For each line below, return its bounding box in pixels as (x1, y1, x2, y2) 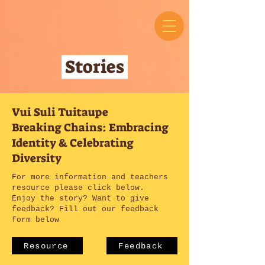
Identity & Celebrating (12, 135, 134, 150)
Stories (62, 55, 128, 79)
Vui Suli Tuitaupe (12, 105, 111, 119)
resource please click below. (12, 183, 149, 192)
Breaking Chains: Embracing (12, 120, 169, 135)
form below (12, 215, 59, 224)
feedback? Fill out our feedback (12, 205, 159, 214)
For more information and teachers (12, 173, 168, 182)
